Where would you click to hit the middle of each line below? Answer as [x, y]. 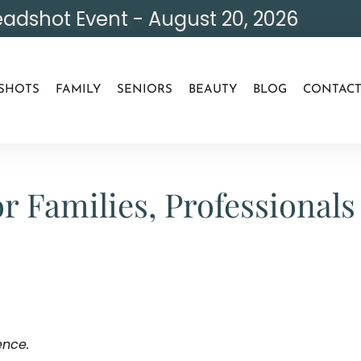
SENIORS [145, 89]
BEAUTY [213, 89]
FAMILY [78, 89]
